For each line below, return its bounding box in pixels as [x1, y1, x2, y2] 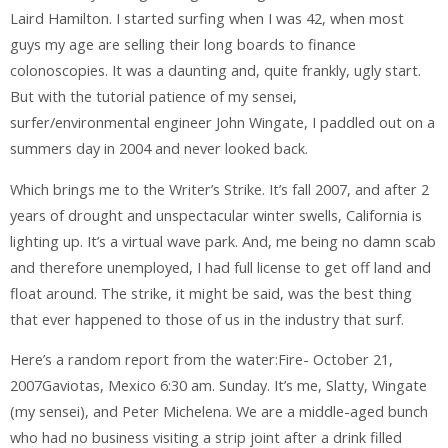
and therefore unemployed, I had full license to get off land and [10, 257, 431, 277]
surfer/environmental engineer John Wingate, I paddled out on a [10, 113, 435, 133]
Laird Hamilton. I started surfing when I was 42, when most [10, 9, 404, 29]
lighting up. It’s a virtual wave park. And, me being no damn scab [10, 231, 436, 251]
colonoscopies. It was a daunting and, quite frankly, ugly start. [10, 61, 421, 81]
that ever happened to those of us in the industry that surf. [10, 309, 404, 329]
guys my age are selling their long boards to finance [10, 35, 356, 55]
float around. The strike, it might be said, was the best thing [10, 283, 412, 303]
